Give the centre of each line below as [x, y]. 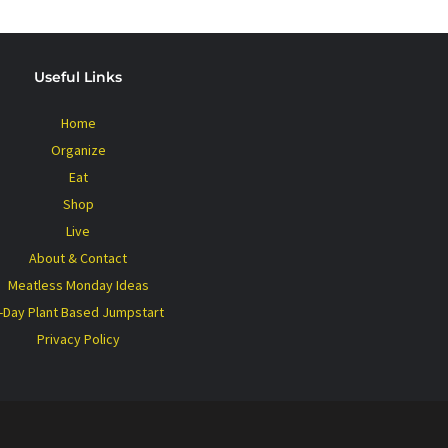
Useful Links [78, 77]
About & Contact [78, 258]
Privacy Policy [78, 339]
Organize [78, 150]
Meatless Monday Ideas [78, 285]
